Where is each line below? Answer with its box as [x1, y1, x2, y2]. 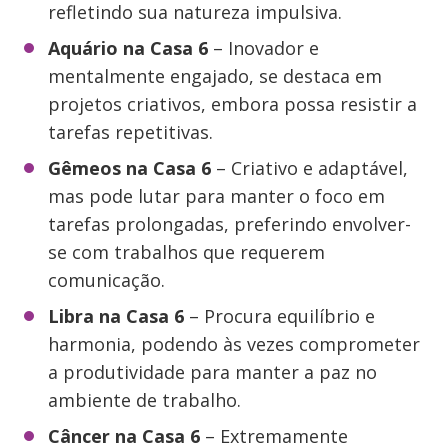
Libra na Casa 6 [48, 304, 184, 328]
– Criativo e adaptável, [211, 156, 408, 180]
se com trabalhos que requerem [48, 240, 325, 264]
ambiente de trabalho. [48, 388, 241, 412]
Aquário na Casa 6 [48, 36, 208, 60]
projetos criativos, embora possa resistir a [48, 92, 417, 116]
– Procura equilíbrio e [184, 304, 375, 328]
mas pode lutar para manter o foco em [48, 184, 385, 208]
